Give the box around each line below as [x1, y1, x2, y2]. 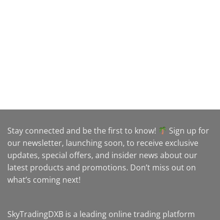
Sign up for [167, 125, 210, 137]
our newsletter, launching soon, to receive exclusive [7, 137, 198, 149]
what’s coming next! [7, 174, 81, 186]
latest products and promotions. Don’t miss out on [7, 162, 196, 173]
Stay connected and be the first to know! [7, 125, 158, 137]
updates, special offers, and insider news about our [7, 150, 197, 161]
